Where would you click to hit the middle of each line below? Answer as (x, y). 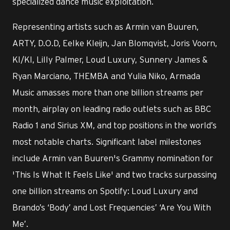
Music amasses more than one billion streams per (108, 92)
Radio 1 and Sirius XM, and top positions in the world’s (114, 125)
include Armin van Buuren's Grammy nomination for (113, 158)
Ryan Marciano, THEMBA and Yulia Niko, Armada (106, 76)
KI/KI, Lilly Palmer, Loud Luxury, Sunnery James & (110, 59)
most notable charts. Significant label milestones (107, 141)
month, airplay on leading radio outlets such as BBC (112, 109)
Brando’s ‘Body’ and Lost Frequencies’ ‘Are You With (112, 207)
